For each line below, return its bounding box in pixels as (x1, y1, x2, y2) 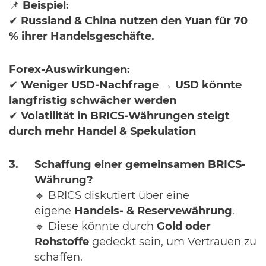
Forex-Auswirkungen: (9, 65, 130, 75)
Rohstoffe (34, 237, 89, 248)
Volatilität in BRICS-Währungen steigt (21, 111, 230, 122)
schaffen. (34, 252, 83, 263)
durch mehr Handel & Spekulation (9, 126, 196, 137)
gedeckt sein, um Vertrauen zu (89, 237, 256, 248)
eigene (34, 206, 74, 217)
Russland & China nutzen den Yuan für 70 (21, 16, 248, 27)
